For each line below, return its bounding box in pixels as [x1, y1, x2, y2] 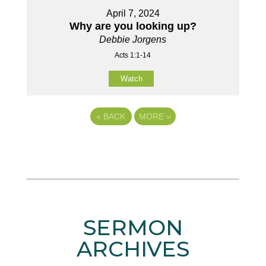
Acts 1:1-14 [115, 51, 151, 60]
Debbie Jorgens [99, 34, 167, 45]
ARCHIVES [76, 235, 189, 262]
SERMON [83, 214, 183, 240]
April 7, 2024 [106, 8, 160, 19]
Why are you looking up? [69, 20, 197, 33]
